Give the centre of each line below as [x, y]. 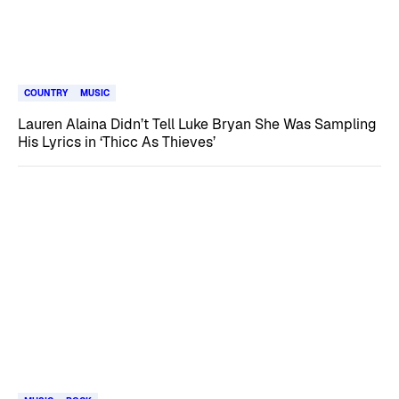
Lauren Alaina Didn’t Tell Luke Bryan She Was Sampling [197, 124]
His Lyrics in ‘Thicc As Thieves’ [117, 142]
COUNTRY [46, 93]
